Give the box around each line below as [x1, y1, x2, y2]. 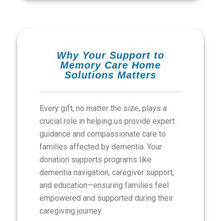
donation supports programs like [39, 155, 151, 164]
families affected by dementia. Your [39, 142, 162, 151]
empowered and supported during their [39, 193, 173, 203]
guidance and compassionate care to [39, 129, 166, 139]
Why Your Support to [57, 50, 164, 61]
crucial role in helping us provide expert [39, 116, 175, 126]
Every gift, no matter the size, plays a [39, 104, 167, 113]
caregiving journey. [39, 206, 103, 216]
